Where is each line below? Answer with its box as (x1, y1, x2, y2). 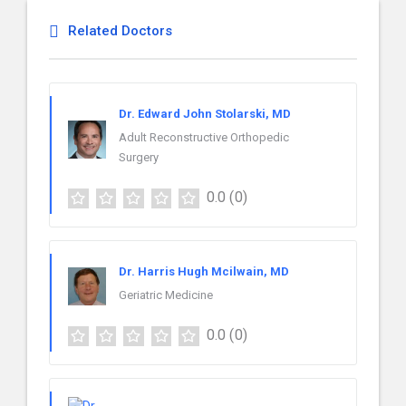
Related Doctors (68, 23, 172, 39)
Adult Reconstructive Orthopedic (119, 130, 289, 144)
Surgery (119, 150, 159, 164)
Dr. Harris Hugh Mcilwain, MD (119, 264, 289, 278)
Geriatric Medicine (119, 287, 213, 302)
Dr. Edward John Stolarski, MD (119, 107, 291, 121)
